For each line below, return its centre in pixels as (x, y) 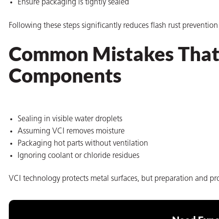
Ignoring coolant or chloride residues (78, 156)
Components (65, 75)
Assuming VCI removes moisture (71, 131)
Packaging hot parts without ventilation (83, 143)
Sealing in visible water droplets (70, 119)
